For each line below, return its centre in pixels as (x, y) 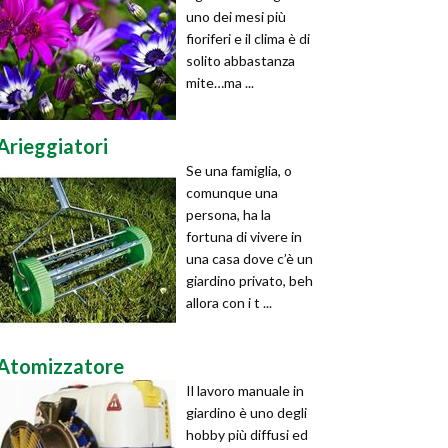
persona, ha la (228, 214)
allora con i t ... (229, 302)
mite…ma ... (220, 82)
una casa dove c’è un (249, 258)
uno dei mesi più (236, 16)
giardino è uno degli (246, 412)
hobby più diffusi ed (247, 434)
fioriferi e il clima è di (248, 38)
